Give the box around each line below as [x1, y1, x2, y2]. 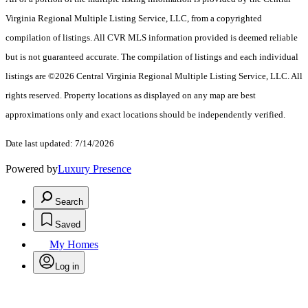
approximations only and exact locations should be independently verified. [5, 109, 285, 120]
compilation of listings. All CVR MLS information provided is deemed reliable [5, 32, 298, 43]
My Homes [49, 239, 98, 251]
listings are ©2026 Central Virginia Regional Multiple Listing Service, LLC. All [5, 71, 302, 82]
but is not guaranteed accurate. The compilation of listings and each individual [5, 52, 298, 63]
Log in [55, 261, 79, 272]
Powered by [5, 163, 58, 175]
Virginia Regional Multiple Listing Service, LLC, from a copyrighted [5, 13, 262, 24]
